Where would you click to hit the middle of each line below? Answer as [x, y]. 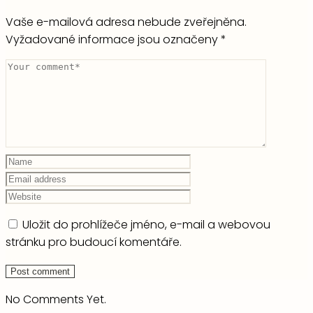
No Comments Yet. [56, 300]
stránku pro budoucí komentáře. [94, 242]
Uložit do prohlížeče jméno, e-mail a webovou [146, 225]
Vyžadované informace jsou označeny [113, 40]
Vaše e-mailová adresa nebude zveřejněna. [126, 22]
